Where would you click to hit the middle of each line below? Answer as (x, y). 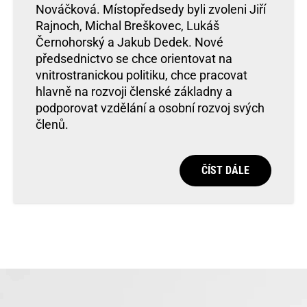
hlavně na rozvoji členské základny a (134, 92)
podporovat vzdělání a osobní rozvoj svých (150, 108)
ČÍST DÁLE (225, 171)
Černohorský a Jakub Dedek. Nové (130, 42)
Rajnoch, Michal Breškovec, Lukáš (127, 26)
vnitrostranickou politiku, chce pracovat (142, 75)
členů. (52, 125)
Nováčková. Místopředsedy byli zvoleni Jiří (151, 10)
